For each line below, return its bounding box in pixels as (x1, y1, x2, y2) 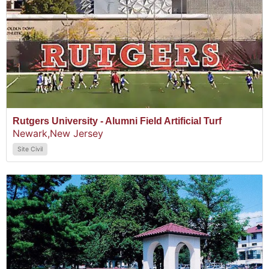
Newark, (13, 127, 50, 139)
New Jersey (50, 127, 103, 139)
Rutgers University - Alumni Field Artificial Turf (13, 115, 222, 126)
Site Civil (17, 145, 43, 153)
